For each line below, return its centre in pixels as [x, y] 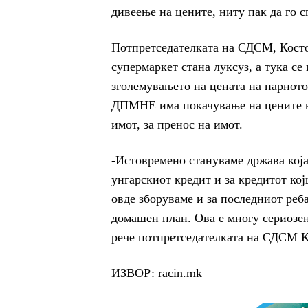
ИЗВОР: [135, 273]
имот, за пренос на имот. [177, 125]
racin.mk [180, 273]
